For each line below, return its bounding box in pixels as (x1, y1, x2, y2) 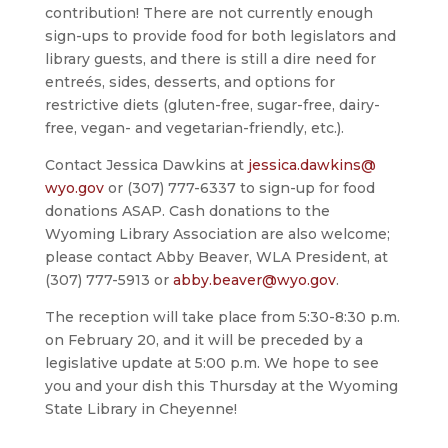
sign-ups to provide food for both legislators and (44, 27, 396, 46)
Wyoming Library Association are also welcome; (44, 225, 390, 244)
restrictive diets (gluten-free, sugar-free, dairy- (44, 96, 380, 115)
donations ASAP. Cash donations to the (44, 202, 330, 221)
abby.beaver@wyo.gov (172, 271, 336, 290)
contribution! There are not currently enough (44, 4, 373, 23)
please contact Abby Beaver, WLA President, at (44, 248, 388, 267)
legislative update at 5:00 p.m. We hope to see (44, 354, 379, 373)
